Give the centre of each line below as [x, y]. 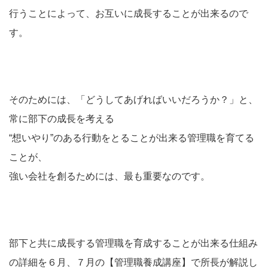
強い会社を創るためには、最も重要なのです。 [109, 176]
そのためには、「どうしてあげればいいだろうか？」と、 [133, 100]
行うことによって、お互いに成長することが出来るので [129, 13]
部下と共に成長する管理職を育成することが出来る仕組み [133, 243]
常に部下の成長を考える [62, 119]
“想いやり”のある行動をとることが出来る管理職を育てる [132, 138]
